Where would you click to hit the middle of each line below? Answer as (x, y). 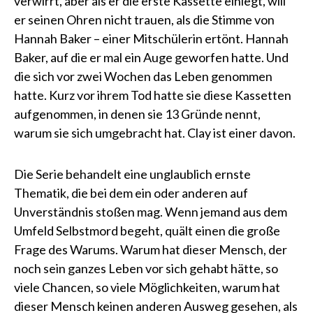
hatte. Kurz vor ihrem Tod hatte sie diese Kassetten (153, 95)
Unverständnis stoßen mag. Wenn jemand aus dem (151, 212)
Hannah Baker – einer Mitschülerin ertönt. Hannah (151, 38)
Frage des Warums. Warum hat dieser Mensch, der (151, 249)
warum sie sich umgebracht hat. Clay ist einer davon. (155, 133)
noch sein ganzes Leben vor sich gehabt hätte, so (146, 268)
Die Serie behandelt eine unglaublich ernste (132, 174)
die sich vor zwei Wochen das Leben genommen (143, 76)
